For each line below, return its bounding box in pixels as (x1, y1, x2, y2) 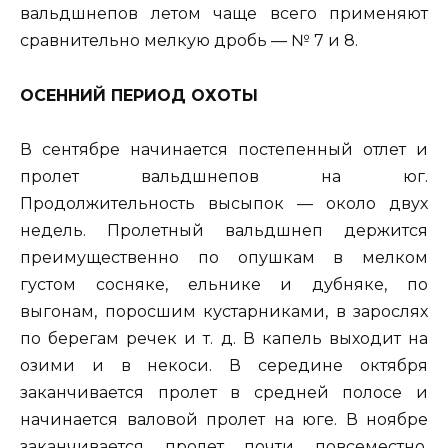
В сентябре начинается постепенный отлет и (20, 139, 428, 159)
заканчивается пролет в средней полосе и (20, 382, 428, 402)
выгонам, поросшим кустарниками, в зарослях (20, 301, 428, 321)
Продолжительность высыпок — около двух (20, 193, 428, 213)
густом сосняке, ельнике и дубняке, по (20, 274, 428, 294)
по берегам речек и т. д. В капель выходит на (20, 328, 428, 348)
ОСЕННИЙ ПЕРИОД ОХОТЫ (20, 85, 258, 105)
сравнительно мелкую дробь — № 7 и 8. (20, 31, 358, 51)
